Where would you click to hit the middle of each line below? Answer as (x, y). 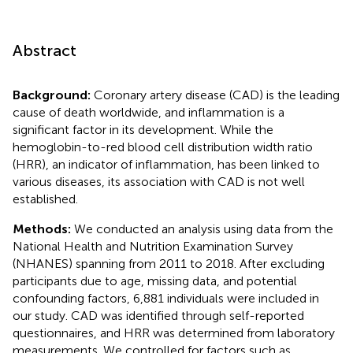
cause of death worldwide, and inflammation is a (149, 112)
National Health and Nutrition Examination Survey (153, 246)
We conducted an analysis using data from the (204, 229)
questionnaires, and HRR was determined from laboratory (174, 333)
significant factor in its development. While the (143, 129)
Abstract (45, 50)
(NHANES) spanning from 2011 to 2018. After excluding (169, 263)
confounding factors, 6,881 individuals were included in (166, 298)
